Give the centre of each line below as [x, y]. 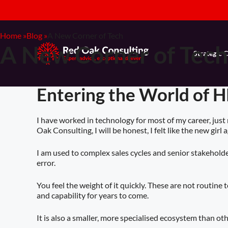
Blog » [37, 35]
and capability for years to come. [93, 195]
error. [46, 163]
